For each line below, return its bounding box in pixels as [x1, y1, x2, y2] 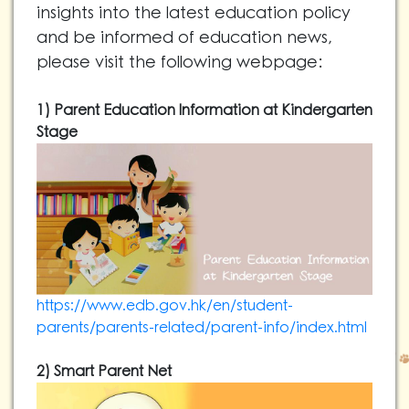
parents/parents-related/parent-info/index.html [37, 318, 367, 339]
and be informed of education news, [37, 26, 332, 49]
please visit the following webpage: [37, 51, 322, 74]
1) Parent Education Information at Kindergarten [37, 100, 372, 121]
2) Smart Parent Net [37, 362, 172, 383]
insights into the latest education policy [37, 2, 351, 25]
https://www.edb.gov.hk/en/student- [37, 296, 293, 317]
